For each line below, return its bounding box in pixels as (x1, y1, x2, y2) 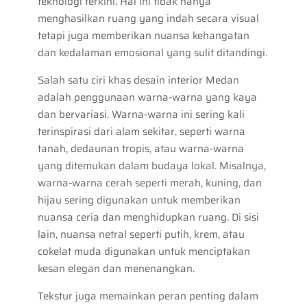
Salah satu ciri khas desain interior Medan (37, 71, 239, 88)
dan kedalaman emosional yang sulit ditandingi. (37, 44, 267, 61)
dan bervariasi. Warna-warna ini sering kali (37, 106, 245, 123)
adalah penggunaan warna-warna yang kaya (37, 88, 257, 106)
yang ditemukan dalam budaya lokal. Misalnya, (37, 157, 266, 174)
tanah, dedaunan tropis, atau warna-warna (37, 140, 244, 157)
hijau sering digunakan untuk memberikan (37, 191, 241, 208)
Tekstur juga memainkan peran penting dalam (37, 287, 258, 304)
